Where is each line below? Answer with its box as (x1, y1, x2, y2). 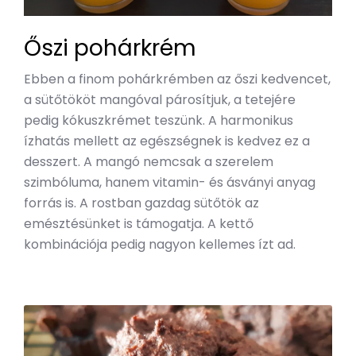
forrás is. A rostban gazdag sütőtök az (24, 193, 259, 212)
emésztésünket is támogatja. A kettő (24, 214, 253, 233)
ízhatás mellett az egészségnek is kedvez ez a (24, 131, 310, 150)
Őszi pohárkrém (24, 32, 196, 64)
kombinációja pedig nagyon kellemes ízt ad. (24, 234, 296, 253)
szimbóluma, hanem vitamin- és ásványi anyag (24, 172, 315, 192)
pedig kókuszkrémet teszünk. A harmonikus (24, 110, 293, 130)
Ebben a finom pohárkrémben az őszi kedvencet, (24, 69, 331, 88)
